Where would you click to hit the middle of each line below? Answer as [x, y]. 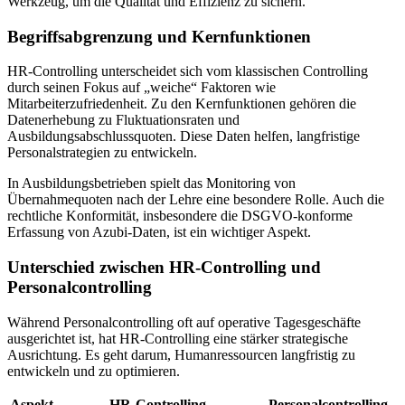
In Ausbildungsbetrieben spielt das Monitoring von [151, 184]
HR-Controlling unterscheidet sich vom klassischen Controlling [188, 71]
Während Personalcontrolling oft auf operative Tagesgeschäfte [184, 322]
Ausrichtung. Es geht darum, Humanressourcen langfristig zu [181, 354]
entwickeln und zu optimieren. [94, 371]
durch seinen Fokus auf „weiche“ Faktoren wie [141, 88]
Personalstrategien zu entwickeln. [102, 153]
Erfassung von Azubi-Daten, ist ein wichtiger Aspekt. [159, 232]
